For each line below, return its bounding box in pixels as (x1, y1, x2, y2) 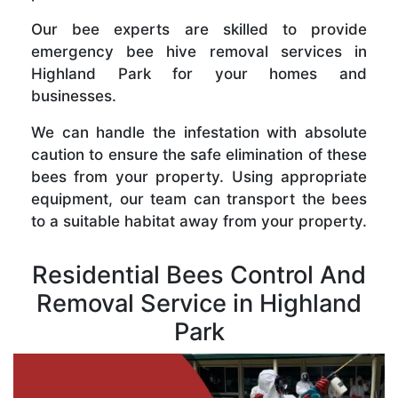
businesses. (31, 86, 116, 105)
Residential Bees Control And (32, 259, 366, 290)
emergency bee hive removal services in (31, 42, 367, 60)
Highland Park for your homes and (31, 64, 367, 83)
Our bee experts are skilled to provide (31, 20, 367, 38)
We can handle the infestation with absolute (31, 123, 367, 141)
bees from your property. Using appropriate (31, 167, 367, 186)
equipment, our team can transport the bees (31, 189, 367, 208)
